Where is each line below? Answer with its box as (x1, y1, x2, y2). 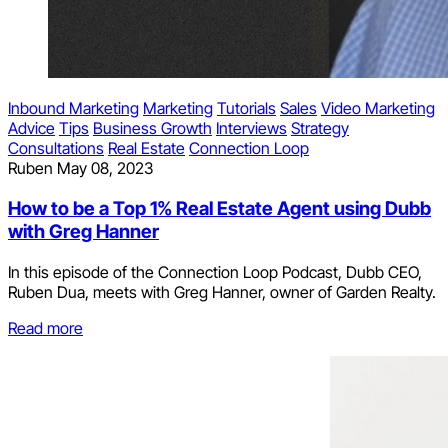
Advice (8, 118, 55, 139)
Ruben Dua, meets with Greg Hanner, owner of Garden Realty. (8, 281, 436, 302)
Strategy (291, 118, 349, 139)
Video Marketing (321, 98, 435, 119)
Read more (8, 317, 83, 338)
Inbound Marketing (8, 98, 139, 119)
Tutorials (217, 98, 276, 119)
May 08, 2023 (57, 158, 153, 179)
